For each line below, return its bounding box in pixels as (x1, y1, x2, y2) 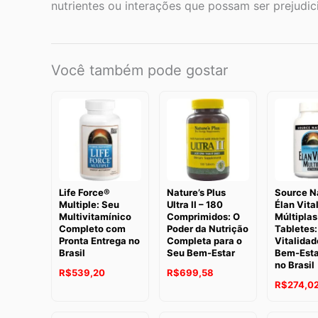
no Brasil (274, 258, 314, 270)
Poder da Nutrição (166, 222, 248, 234)
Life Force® (59, 186, 110, 198)
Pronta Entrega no (59, 234, 140, 246)
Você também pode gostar (51, 61, 228, 79)
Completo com (59, 222, 126, 234)
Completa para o (166, 234, 242, 246)
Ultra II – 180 (166, 198, 223, 210)
